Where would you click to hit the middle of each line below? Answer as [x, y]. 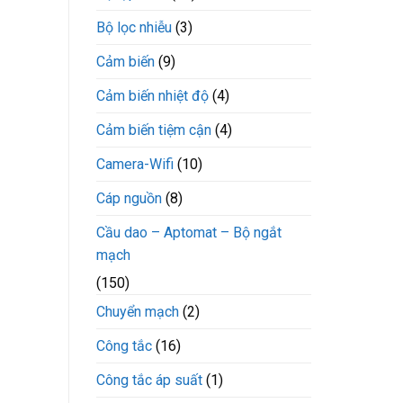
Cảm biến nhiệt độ [152, 96]
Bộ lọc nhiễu [134, 28]
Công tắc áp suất [149, 381]
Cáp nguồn [129, 199]
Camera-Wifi [135, 165]
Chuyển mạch [138, 312]
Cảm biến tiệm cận [154, 130]
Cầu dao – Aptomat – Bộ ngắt [189, 233]
